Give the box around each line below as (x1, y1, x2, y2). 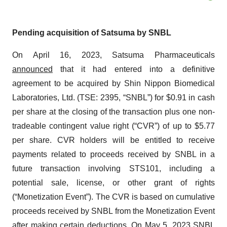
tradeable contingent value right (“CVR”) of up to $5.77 (12, 121, 215, 130)
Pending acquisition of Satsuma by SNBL (12, 28, 171, 37)
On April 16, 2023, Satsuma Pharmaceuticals (12, 50, 215, 59)
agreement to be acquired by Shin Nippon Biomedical (12, 79, 215, 88)
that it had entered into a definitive (53, 64, 215, 73)
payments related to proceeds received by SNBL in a (12, 149, 215, 159)
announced (12, 64, 53, 73)
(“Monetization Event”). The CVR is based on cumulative (12, 192, 215, 201)
